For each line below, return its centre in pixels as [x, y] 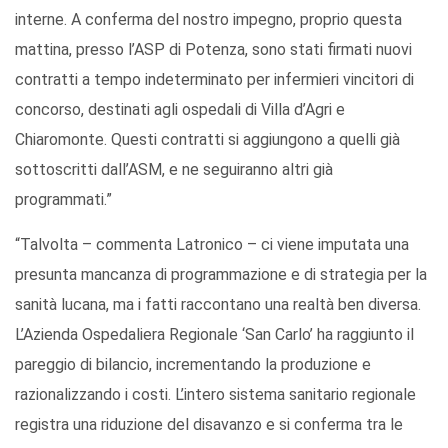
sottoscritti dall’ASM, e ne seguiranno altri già [174, 170]
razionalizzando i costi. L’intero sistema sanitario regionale [215, 395]
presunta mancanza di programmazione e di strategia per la [221, 275]
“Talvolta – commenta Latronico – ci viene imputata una [212, 245]
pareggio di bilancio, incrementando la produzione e [193, 365]
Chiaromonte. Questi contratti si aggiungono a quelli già [207, 140]
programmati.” [63, 200]
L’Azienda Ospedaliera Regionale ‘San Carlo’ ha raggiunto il [214, 335]
